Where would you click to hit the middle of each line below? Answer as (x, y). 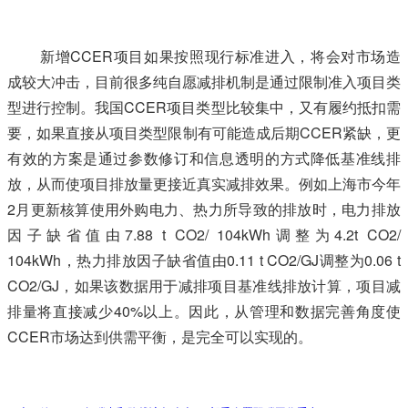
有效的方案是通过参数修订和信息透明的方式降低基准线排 (204, 158)
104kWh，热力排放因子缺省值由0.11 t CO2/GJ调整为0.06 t (204, 260)
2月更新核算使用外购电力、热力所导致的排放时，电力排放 (204, 209)
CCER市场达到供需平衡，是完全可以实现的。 (160, 337)
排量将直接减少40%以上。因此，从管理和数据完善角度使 (204, 311)
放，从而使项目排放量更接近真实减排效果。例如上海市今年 (204, 184)
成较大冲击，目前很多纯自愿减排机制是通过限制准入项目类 (204, 82)
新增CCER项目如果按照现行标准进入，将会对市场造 (220, 56)
